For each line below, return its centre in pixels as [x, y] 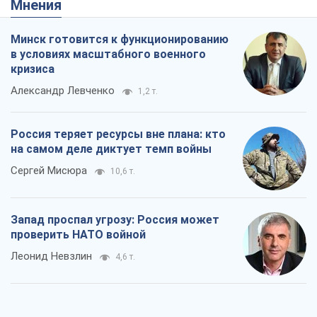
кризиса [33, 69]
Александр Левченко [63, 91]
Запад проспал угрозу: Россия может [115, 220]
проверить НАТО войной [78, 235]
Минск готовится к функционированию [120, 40]
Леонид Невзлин [51, 257]
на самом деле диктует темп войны [111, 149]
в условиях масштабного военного [108, 54]
